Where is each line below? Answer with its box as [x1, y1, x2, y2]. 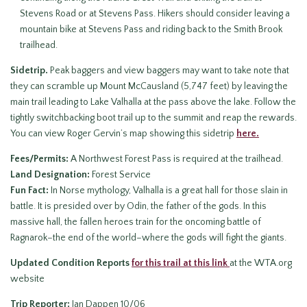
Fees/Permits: [10, 153, 69, 164]
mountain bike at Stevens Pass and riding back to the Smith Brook [20, 23, 282, 35]
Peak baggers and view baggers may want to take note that [48, 64, 289, 76]
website [10, 273, 45, 284]
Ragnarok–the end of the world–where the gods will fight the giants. [10, 232, 286, 243]
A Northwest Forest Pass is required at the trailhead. [69, 153, 283, 164]
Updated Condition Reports [10, 257, 132, 269]
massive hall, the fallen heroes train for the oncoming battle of [10, 216, 261, 228]
